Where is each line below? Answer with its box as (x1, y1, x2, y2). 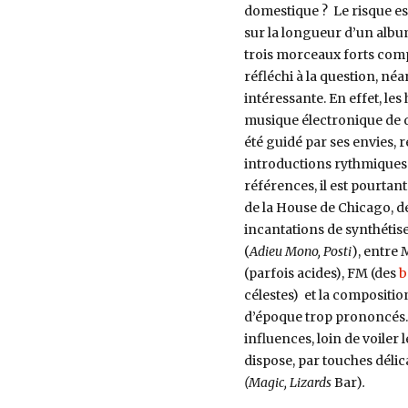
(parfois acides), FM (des (243, 264, 399, 281)
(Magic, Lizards (243, 373, 331, 391)
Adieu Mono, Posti (249, 242, 352, 260)
